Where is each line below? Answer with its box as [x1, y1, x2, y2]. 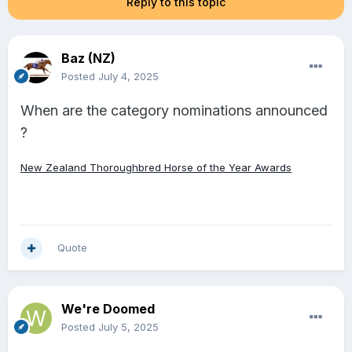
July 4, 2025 [98, 70, 159, 83]
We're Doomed [61, 301, 155, 317]
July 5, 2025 [98, 321, 159, 334]
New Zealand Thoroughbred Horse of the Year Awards [20, 161, 291, 174]
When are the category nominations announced [20, 102, 328, 119]
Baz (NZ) [61, 50, 115, 67]
